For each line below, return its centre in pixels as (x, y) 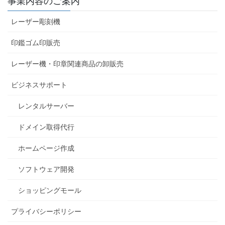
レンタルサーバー (46, 106)
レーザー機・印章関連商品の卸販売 (67, 64)
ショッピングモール (50, 191)
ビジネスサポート (39, 85)
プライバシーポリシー (46, 212)
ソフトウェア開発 (46, 170)
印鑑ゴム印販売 (36, 43)
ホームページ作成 (46, 148)
